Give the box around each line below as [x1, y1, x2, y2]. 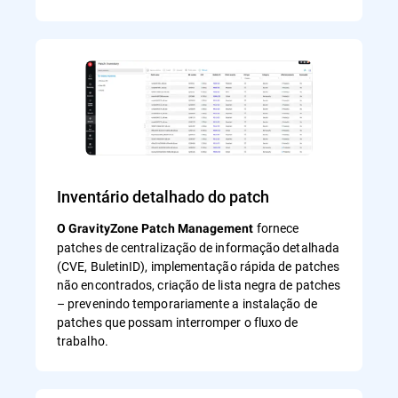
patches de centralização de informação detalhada [57, 238, 340, 256]
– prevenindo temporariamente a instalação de [57, 294, 317, 312]
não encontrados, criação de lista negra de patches [57, 275, 341, 293]
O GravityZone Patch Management [57, 220, 257, 235]
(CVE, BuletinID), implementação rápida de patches [57, 257, 340, 275]
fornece [256, 219, 299, 236]
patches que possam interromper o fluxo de [57, 313, 298, 330]
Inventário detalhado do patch [57, 185, 269, 207]
